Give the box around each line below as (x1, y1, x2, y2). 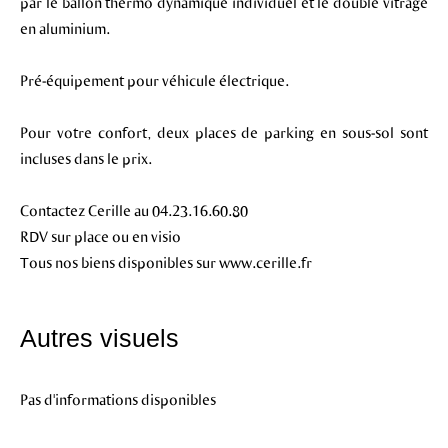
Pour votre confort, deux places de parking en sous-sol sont (20, 123, 428, 141)
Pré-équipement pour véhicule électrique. (20, 71, 289, 89)
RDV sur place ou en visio (20, 227, 181, 245)
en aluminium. (20, 19, 110, 37)
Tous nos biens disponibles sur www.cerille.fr (20, 253, 312, 271)
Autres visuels (20, 324, 179, 352)
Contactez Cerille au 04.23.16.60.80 (20, 201, 248, 219)
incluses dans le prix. (20, 149, 152, 167)
